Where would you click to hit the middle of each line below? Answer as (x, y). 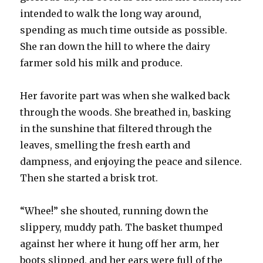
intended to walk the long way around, (111, 13)
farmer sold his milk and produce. (102, 63)
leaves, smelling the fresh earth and (105, 145)
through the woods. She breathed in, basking (126, 112)
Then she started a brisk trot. (89, 178)
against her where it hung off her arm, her (120, 243)
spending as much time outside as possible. (124, 30)
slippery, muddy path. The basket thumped (122, 227)
